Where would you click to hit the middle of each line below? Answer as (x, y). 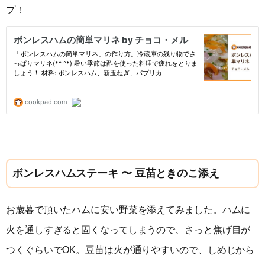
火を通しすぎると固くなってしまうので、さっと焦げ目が (128, 230)
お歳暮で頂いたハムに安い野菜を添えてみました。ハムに (128, 210)
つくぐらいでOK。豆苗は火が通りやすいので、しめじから (130, 250)
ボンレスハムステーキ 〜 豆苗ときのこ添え (116, 174)
